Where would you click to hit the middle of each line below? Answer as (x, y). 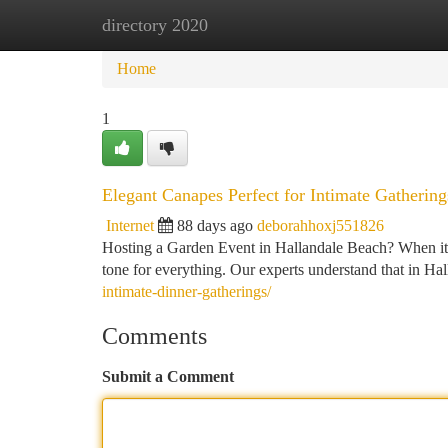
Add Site (372, 24)
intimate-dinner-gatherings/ (186, 291)
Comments (154, 336)
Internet (130, 225)
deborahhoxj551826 (320, 225)
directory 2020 (155, 25)
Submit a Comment (168, 376)
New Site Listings (257, 24)
